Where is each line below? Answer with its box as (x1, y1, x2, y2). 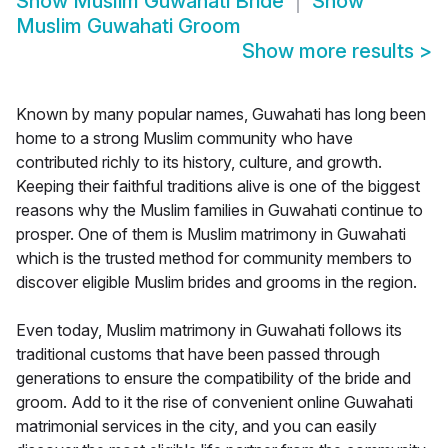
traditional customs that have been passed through (16, 344, 380, 365)
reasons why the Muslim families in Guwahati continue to (16, 200, 423, 221)
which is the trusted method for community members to (16, 248, 412, 269)
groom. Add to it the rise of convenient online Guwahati (16, 392, 413, 413)
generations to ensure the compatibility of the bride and (16, 368, 411, 389)
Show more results (242, 39, 419, 64)
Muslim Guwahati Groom (16, 14, 241, 39)
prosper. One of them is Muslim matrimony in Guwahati (16, 224, 406, 245)
